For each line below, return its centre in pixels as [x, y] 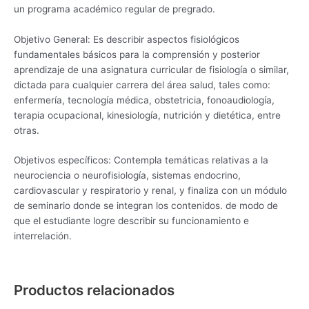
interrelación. [43, 236]
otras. [27, 130]
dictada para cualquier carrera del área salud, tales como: [142, 84]
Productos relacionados [94, 290]
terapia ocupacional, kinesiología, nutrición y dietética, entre [147, 115]
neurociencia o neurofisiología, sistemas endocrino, [127, 176]
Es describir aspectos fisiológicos [166, 39]
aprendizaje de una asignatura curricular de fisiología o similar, [151, 69]
